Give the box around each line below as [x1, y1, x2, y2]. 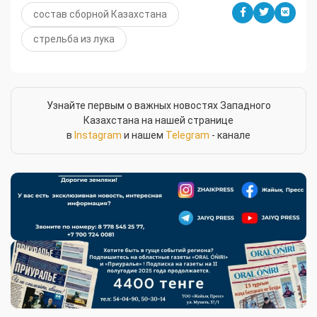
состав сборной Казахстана [33, 8, 167, 20]
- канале [209, 129, 250, 141]
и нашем [122, 129, 166, 141]
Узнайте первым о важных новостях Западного [46, 99, 271, 111]
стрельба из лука [33, 33, 115, 45]
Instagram [74, 129, 122, 141]
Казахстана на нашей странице [83, 114, 234, 126]
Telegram [166, 129, 209, 141]
